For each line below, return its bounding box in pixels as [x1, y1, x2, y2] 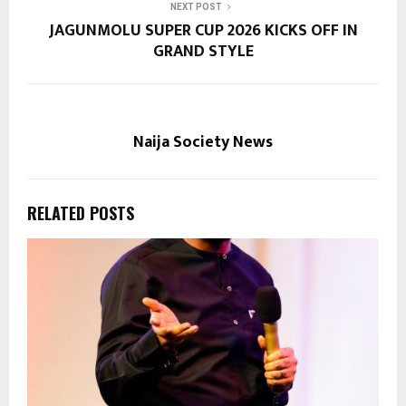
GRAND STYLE [152, 37, 254, 65]
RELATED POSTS [27, 200, 134, 225]
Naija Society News [133, 128, 273, 156]
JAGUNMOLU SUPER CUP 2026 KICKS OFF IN [48, 16, 358, 44]
